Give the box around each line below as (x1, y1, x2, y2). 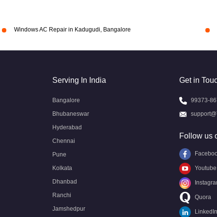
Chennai (52, 138, 75, 144)
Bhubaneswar (52, 110, 89, 117)
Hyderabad (52, 124, 82, 131)
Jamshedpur (52, 205, 85, 212)
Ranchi (52, 192, 71, 199)
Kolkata (52, 165, 72, 171)
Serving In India (52, 76, 106, 84)
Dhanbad (52, 178, 77, 185)
